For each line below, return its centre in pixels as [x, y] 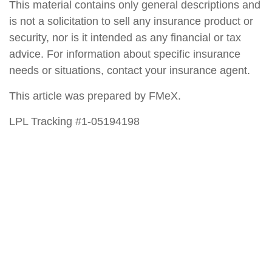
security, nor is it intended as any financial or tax [125, 38]
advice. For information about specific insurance [125, 54]
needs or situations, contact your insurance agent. [130, 70]
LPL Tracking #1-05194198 [74, 121]
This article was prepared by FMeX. [95, 96]
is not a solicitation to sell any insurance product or [131, 21]
